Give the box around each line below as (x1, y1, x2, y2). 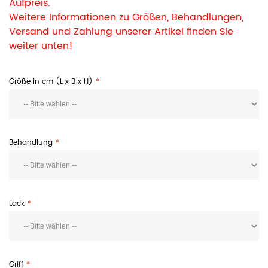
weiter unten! (9, 38, 73, 54)
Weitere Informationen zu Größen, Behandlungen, (9, 10, 243, 25)
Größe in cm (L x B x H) (9, 76, 93, 87)
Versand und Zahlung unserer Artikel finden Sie (9, 24, 233, 39)
